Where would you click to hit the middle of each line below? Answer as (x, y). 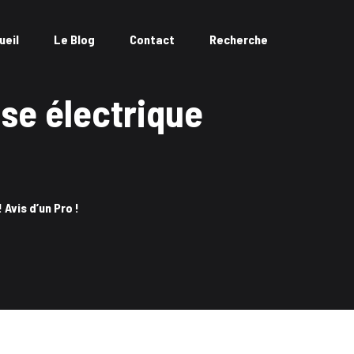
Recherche (239, 39)
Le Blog (74, 39)
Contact (152, 39)
